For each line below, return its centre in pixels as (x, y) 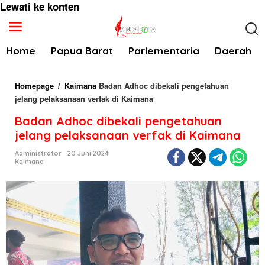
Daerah (233, 51)
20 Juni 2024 (88, 153)
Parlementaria (164, 51)
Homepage (34, 85)
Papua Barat (82, 51)
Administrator (38, 153)
